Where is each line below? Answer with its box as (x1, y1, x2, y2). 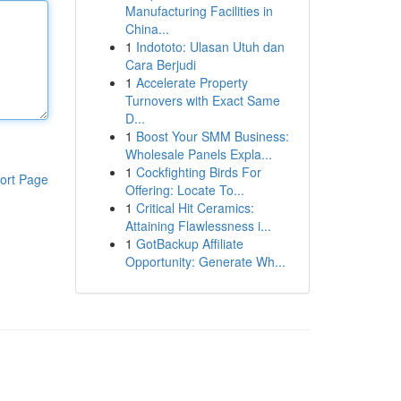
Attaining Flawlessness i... (124, 217, 271, 235)
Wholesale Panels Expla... (124, 145, 272, 163)
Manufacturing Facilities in (124, 2, 273, 20)
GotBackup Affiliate (135, 235, 243, 252)
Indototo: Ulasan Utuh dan (135, 38, 285, 55)
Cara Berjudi (124, 55, 196, 73)
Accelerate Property (135, 73, 248, 91)
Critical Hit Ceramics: (135, 199, 254, 217)
